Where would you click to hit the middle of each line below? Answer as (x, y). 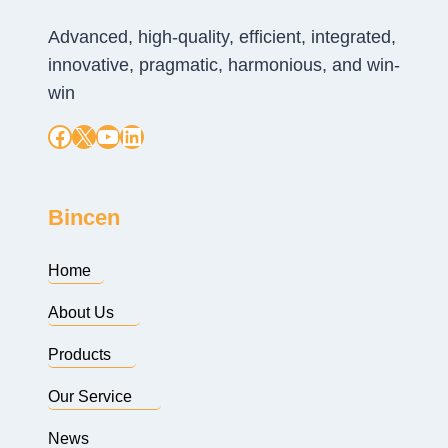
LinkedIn (163, 135)
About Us (81, 313)
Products (79, 355)
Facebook (99, 135)
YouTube (141, 135)
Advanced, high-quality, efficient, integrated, (222, 37)
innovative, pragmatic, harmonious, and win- (224, 65)
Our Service (90, 397)
